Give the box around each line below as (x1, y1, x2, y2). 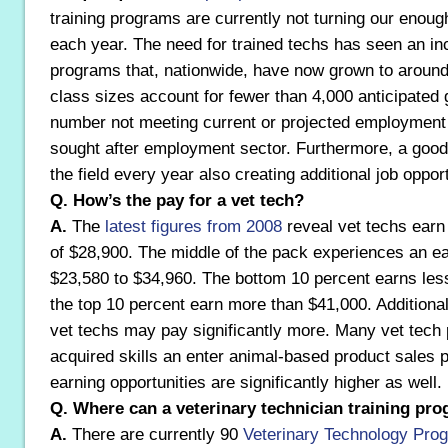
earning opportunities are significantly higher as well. (50, 372, 442, 392)
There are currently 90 (67, 424, 243, 444)
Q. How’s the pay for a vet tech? (50, 190, 304, 210)
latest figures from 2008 (105, 216, 282, 236)
